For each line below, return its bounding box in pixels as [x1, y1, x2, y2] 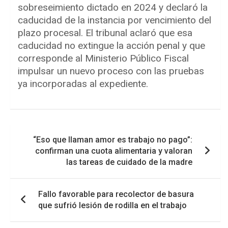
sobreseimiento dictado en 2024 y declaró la [18, 2, 208, 14]
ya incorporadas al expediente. [18, 78, 148, 90]
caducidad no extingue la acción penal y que [18, 40, 205, 52]
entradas [10, 151, 62, 166]
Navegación [10, 123, 77, 138]
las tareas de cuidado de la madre [66, 157, 192, 167]
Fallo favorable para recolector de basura [38, 189, 194, 199]
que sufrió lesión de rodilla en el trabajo [38, 201, 187, 211]
